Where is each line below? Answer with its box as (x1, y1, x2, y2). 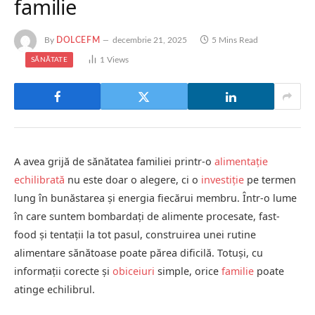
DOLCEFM (56, 36, 101, 45)
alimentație (214, 155, 268, 168)
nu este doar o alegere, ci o (65, 173, 201, 186)
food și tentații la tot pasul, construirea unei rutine (14, 228, 256, 241)
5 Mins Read (212, 36, 259, 45)
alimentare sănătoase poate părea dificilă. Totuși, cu (14, 246, 263, 259)
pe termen (244, 173, 296, 186)
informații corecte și (14, 264, 112, 278)
